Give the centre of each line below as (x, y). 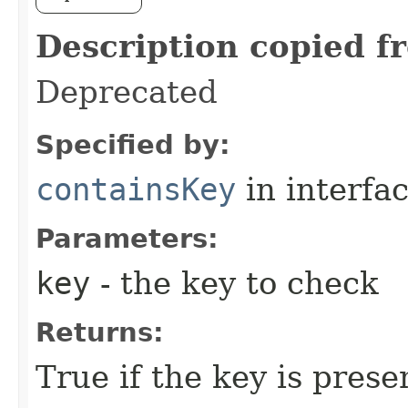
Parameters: (127, 239)
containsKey (136, 189)
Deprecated (127, 92)
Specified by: (133, 145)
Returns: (100, 332)
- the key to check (235, 283)
